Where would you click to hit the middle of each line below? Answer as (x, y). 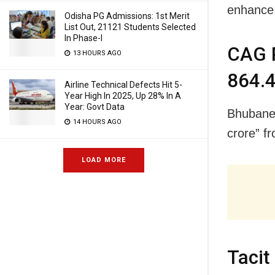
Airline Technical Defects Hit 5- (123, 85)
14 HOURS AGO (96, 122)
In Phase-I (83, 38)
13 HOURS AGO (96, 53)
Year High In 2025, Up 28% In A (123, 96)
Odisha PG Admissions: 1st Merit (127, 16)
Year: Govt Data (95, 107)
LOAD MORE (104, 160)
